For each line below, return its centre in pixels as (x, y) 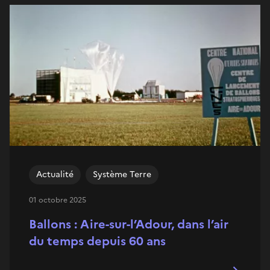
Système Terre (122, 174)
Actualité (55, 174)
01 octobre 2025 (58, 200)
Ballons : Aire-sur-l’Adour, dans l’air (129, 224)
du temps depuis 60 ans (97, 241)
